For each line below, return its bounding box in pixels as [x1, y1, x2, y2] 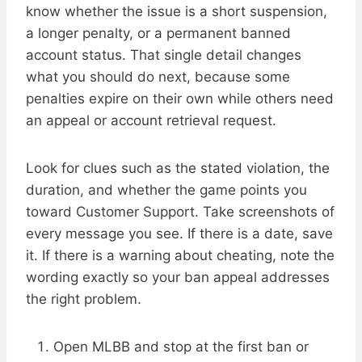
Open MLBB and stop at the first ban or [53, 339, 309, 356]
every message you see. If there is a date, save [26, 225, 333, 242]
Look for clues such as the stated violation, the [26, 160, 330, 177]
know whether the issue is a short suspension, [26, 3, 327, 20]
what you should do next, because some [26, 69, 290, 86]
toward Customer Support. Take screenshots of [26, 204, 335, 221]
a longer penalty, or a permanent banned [26, 25, 291, 42]
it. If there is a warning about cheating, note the [26, 247, 335, 264]
